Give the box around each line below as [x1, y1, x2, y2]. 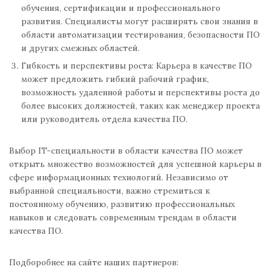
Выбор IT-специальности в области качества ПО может [9, 145, 243, 156]
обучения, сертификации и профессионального [21, 2, 220, 13]
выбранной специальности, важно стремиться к [9, 185, 210, 196]
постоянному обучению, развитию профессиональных [9, 199, 235, 209]
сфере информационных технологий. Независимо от [9, 172, 228, 183]
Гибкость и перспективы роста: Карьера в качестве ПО [21, 60, 252, 71]
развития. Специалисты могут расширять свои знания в [21, 16, 258, 27]
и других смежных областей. [21, 42, 140, 53]
